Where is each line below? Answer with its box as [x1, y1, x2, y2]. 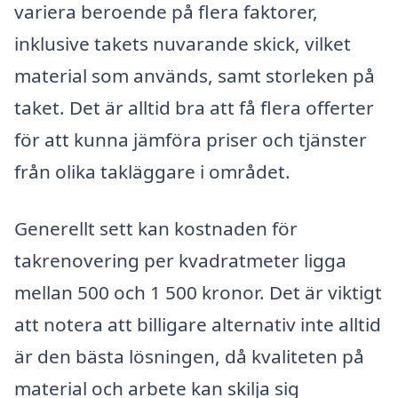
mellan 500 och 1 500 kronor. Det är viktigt [14, 279, 382, 305]
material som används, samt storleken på [14, 62, 375, 88]
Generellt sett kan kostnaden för [14, 215, 298, 241]
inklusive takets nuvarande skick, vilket [14, 30, 351, 56]
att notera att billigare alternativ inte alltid [14, 311, 381, 337]
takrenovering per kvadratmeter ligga [14, 247, 346, 273]
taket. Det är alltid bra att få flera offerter [14, 94, 374, 120]
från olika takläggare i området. [14, 158, 291, 184]
